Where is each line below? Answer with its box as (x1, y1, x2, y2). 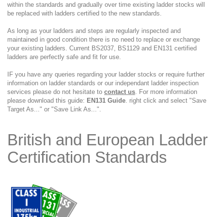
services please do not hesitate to (7, 88, 104, 95)
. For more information (135, 88, 197, 95)
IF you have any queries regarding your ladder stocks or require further (7, 71, 204, 78)
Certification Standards (7, 148, 167, 166)
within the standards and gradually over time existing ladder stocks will (7, 1, 205, 8)
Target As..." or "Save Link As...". (7, 106, 101, 113)
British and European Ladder (7, 131, 208, 149)
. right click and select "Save (125, 97, 206, 104)
